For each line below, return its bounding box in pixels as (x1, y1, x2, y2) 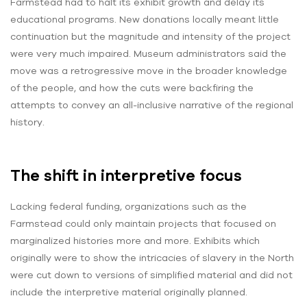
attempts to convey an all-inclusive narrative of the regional (10, 99, 293, 111)
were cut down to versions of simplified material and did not (10, 269, 293, 280)
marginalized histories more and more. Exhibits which (10, 234, 260, 246)
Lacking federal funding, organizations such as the (10, 200, 247, 212)
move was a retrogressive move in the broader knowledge (10, 65, 287, 77)
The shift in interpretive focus (10, 167, 242, 185)
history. (10, 116, 45, 128)
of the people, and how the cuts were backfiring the (10, 82, 254, 94)
